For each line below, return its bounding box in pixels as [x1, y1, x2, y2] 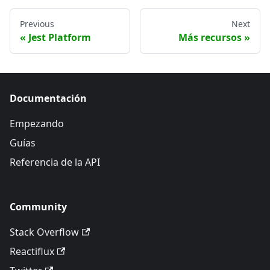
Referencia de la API [10, 155, 100, 169]
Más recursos [178, 30, 242, 44]
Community [10, 200, 67, 213]
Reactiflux [10, 245, 54, 258]
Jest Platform [28, 30, 91, 44]
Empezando [10, 117, 64, 130]
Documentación [10, 92, 87, 105]
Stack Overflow [10, 225, 79, 239]
